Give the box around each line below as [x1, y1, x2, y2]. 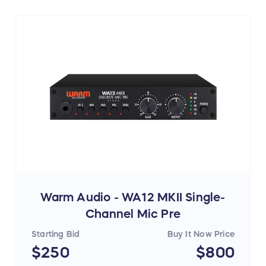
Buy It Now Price [167, 230, 235, 239]
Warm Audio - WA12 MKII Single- [40, 191, 226, 204]
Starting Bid [31, 230, 80, 239]
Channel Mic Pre [85, 208, 181, 220]
